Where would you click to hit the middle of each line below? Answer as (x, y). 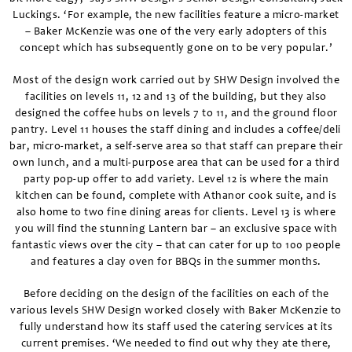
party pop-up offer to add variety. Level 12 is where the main (176, 180)
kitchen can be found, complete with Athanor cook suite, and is (176, 197)
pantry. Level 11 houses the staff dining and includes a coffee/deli (176, 131)
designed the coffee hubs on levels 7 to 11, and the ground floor (176, 114)
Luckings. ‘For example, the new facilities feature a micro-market (176, 16)
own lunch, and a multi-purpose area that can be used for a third (176, 164)
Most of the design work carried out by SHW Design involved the (176, 81)
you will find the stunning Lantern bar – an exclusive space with (176, 230)
